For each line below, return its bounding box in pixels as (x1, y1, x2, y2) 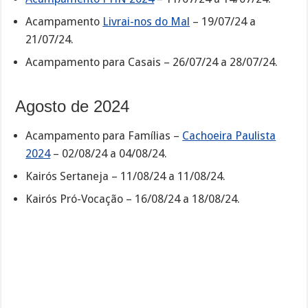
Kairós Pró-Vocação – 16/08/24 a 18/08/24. (25, 192, 241, 206)
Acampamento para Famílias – (25, 129, 183, 143)
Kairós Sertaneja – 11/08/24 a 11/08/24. (25, 170, 226, 184)
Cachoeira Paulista (182, 129, 276, 143)
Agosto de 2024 (15, 96, 130, 115)
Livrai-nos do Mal (102, 14, 190, 28)
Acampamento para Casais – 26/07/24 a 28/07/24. (25, 55, 278, 69)
